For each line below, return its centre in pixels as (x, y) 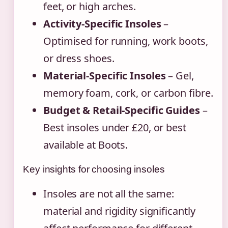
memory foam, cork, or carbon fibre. (128, 93)
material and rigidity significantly (119, 211)
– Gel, (180, 76)
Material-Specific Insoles (105, 76)
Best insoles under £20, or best (115, 128)
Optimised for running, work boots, (126, 41)
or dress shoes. (79, 59)
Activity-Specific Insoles (102, 24)
